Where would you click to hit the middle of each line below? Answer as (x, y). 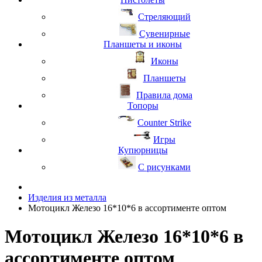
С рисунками (164, 167)
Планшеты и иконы (143, 44)
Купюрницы (143, 150)
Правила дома (164, 95)
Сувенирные (164, 34)
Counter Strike (164, 123)
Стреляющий (164, 17)
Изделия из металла (67, 197)
